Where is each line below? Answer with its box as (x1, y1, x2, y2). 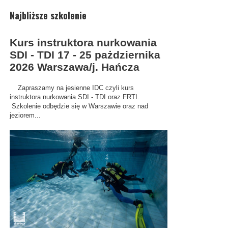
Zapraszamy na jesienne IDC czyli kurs (9, 83, 136, 92)
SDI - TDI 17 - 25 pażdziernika (9, 49, 160, 61)
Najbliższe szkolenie (9, 9, 87, 22)
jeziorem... (9, 111, 41, 119)
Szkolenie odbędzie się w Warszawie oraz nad (9, 102, 148, 110)
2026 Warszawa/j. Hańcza (9, 61, 139, 73)
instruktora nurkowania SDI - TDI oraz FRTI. (9, 93, 139, 101)
